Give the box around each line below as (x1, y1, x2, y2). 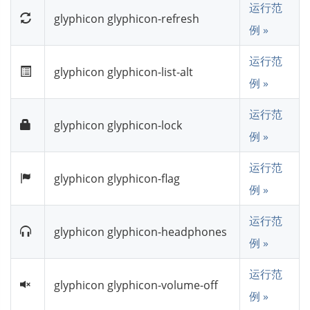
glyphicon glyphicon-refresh (54, 10, 199, 26)
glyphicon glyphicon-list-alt (54, 64, 193, 80)
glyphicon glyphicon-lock (54, 117, 182, 133)
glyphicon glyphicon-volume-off (54, 277, 218, 293)
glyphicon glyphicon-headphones (54, 224, 227, 239)
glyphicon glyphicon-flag (54, 170, 180, 186)
